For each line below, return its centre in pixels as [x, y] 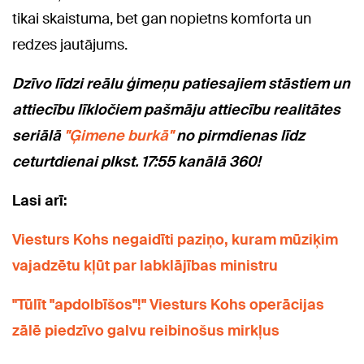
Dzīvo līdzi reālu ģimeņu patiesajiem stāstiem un [181, 84]
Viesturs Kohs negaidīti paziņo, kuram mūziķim [175, 240]
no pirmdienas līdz [239, 136]
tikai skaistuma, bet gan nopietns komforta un [162, 19]
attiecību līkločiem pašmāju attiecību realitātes [176, 110]
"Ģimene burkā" [119, 136]
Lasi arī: [40, 201]
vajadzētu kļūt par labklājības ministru [145, 266]
